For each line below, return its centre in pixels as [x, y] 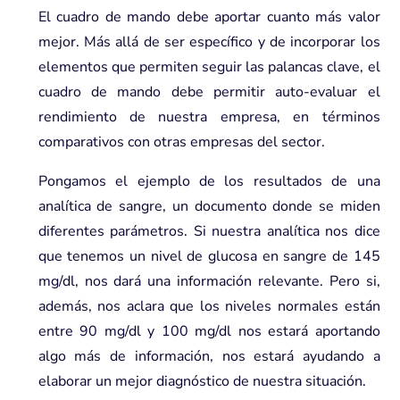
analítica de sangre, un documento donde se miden [209, 206]
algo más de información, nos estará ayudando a [209, 356]
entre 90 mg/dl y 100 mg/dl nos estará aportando [209, 331]
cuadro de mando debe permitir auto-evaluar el [209, 92]
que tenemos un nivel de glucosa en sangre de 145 [209, 256]
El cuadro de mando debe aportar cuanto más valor [209, 17]
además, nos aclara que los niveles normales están [209, 306]
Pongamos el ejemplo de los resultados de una [209, 181]
